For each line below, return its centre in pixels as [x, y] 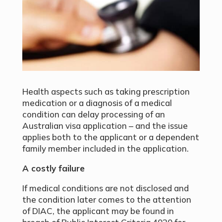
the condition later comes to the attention [107, 200]
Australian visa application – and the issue [105, 126]
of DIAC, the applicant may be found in [98, 211]
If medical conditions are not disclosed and [105, 188]
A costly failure [53, 168]
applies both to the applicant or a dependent [111, 137]
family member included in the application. [105, 149]
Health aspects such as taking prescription [106, 92]
